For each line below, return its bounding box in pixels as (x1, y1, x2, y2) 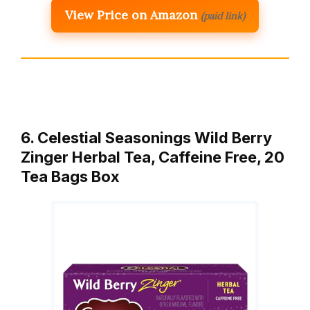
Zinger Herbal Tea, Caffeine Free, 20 (21, 147, 284, 166)
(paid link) (201, 9, 245, 22)
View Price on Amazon (65, 6, 197, 23)
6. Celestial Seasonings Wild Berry (21, 128, 272, 147)
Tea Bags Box (21, 167, 120, 185)
